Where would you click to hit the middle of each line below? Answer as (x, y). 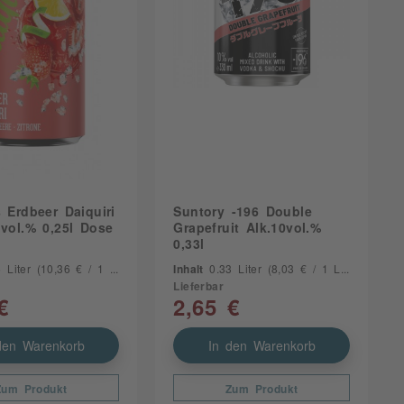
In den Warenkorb (262, 346)
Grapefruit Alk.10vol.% (248, 228)
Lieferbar (199, 286)
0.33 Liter (239, 269)
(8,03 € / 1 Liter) (304, 269)
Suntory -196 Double (243, 211)
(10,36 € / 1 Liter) (73, 269)
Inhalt (192, 269)
